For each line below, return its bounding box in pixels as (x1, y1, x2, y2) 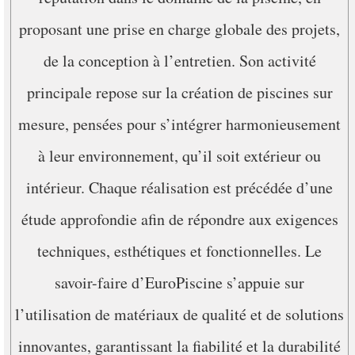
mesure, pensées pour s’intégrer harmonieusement (18, 113, 341, 135)
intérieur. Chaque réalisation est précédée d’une (26, 177, 333, 198)
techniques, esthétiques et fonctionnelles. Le (37, 240, 322, 261)
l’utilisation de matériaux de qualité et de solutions (15, 303, 344, 325)
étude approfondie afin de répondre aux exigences (21, 208, 338, 230)
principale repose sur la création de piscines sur (26, 82, 333, 103)
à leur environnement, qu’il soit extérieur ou (38, 145, 321, 166)
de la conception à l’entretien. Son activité (43, 50, 316, 71)
